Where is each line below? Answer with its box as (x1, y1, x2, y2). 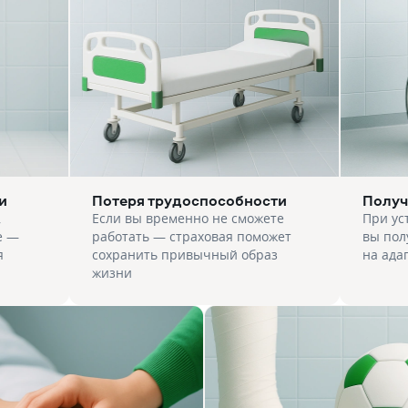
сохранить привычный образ (91, 246, 278, 263)
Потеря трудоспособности (91, 190, 287, 210)
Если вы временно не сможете (91, 209, 284, 227)
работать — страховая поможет (91, 228, 291, 245)
